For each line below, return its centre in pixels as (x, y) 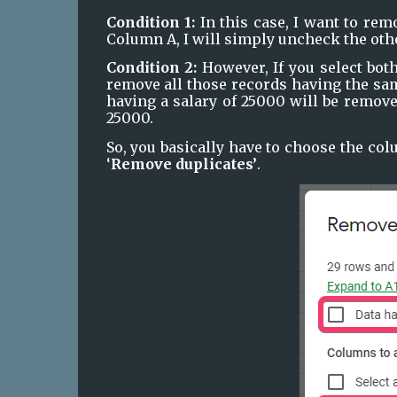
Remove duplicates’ (183, 163)
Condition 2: (152, 68)
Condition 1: (151, 22)
